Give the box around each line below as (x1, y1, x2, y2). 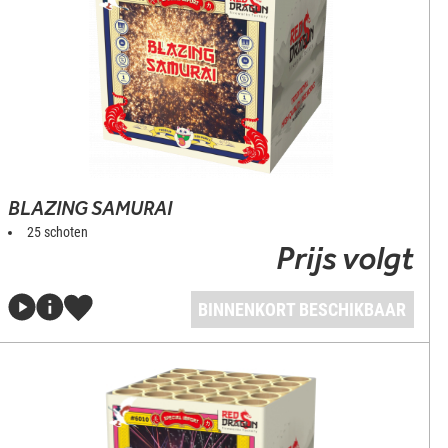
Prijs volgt (275, 238, 414, 277)
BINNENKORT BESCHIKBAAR (198, 299, 407, 320)
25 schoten (27, 224, 89, 240)
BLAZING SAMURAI (8, 196, 173, 220)
